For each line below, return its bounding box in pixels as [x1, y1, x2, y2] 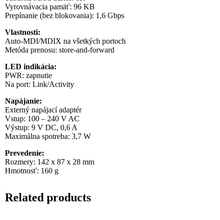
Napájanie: [5, 96, 44, 105]
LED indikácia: [5, 62, 59, 71]
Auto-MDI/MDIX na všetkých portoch [5, 36, 126, 45]
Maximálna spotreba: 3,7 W [5, 132, 91, 140]
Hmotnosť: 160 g [5, 166, 59, 175]
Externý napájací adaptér [5, 105, 82, 114]
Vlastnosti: [5, 27, 43, 36]
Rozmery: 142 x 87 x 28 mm [5, 157, 95, 166]
